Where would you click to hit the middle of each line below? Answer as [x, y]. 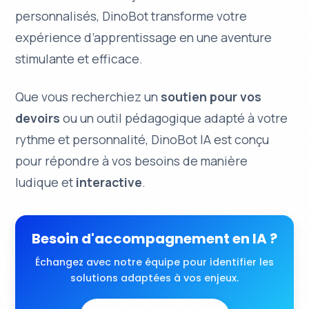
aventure [247, 38]
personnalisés [56, 16]
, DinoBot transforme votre [172, 16]
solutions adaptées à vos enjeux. [154, 278]
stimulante [45, 59]
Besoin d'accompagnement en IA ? [154, 239]
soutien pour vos [211, 97]
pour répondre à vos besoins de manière [132, 161]
